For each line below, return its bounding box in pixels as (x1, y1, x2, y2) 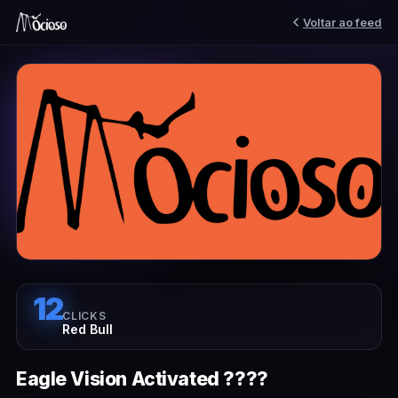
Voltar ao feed (303, 14, 382, 29)
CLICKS (62, 309, 107, 322)
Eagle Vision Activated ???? (16, 368, 268, 390)
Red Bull (62, 322, 114, 337)
